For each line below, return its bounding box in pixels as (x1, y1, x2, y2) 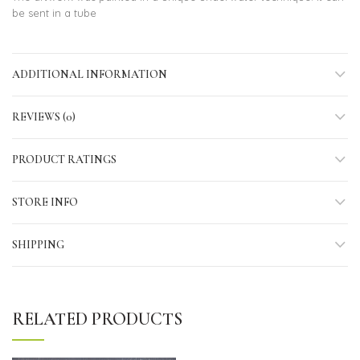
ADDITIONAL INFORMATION (12, 67, 167, 81)
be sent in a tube (12, 6, 96, 19)
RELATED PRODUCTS (12, 309, 182, 329)
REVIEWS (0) (12, 110, 76, 124)
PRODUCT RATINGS (12, 153, 117, 166)
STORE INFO (12, 195, 78, 209)
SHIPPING (12, 238, 64, 252)
